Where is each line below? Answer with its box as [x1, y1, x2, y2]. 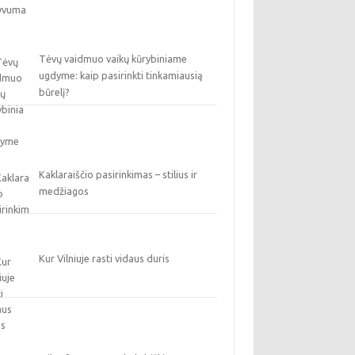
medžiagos [39, 185, 90, 197]
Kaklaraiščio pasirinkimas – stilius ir [39, 169, 198, 180]
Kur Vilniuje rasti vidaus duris [39, 253, 170, 264]
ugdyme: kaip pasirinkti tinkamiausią [39, 70, 204, 81]
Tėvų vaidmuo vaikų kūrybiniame [39, 53, 188, 64]
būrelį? [39, 86, 71, 97]
